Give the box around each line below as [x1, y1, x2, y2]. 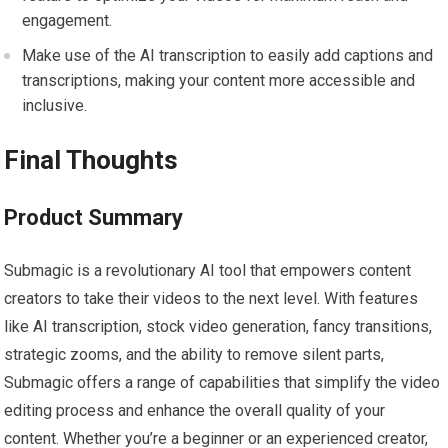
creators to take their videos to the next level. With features [4, 289, 419, 309]
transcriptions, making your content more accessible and [22, 71, 416, 91]
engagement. [22, 11, 113, 31]
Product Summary [4, 205, 184, 231]
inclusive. [22, 96, 88, 116]
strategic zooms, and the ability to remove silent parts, [4, 345, 385, 365]
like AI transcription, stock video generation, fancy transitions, [4, 317, 433, 337]
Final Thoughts [4, 145, 179, 176]
